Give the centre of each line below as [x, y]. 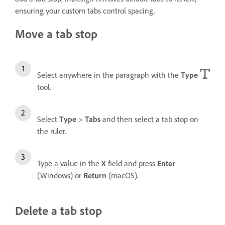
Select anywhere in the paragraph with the [109, 75]
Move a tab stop [56, 34]
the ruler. [52, 131]
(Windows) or [60, 175]
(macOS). [123, 175]
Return [95, 175]
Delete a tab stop [59, 210]
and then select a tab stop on [149, 119]
